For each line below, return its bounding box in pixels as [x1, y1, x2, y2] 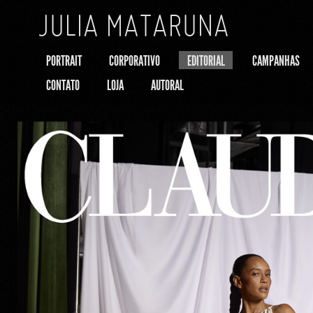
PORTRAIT [45, 52, 82, 69]
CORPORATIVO [108, 52, 160, 69]
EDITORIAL [187, 52, 225, 69]
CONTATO [45, 77, 80, 94]
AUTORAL [150, 77, 184, 94]
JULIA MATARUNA [37, 6, 229, 43]
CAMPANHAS [252, 52, 300, 69]
